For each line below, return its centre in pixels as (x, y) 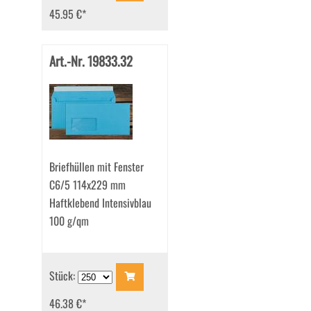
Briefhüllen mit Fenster (96, 167)
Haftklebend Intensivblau (100, 203)
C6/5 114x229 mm (87, 185)
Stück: (63, 275)
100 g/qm (69, 221)
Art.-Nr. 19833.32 (91, 61)
